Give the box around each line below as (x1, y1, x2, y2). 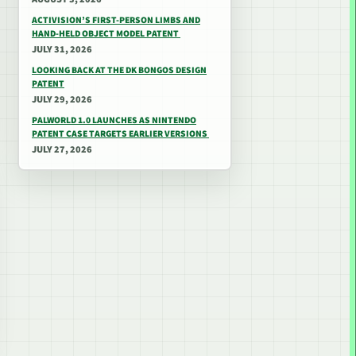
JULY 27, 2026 (32, 143, 92, 157)
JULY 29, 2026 (32, 93, 92, 106)
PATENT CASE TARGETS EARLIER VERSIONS (32, 127, 209, 141)
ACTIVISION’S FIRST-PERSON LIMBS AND (32, 14, 200, 27)
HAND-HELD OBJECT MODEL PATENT (32, 27, 180, 41)
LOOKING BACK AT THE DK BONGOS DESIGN (32, 64, 207, 77)
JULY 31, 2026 (32, 43, 92, 56)
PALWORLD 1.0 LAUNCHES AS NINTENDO (32, 114, 196, 127)
